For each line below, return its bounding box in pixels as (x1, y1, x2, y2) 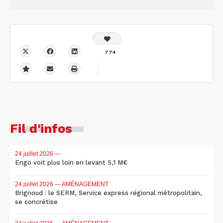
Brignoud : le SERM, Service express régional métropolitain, (15, 189, 202, 197)
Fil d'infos (10, 120, 72, 136)
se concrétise (15, 198, 58, 206)
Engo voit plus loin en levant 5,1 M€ (15, 158, 127, 166)
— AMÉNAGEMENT (53, 180, 109, 188)
